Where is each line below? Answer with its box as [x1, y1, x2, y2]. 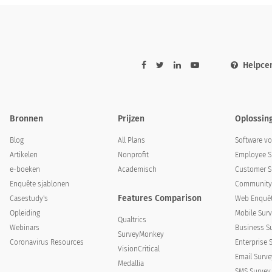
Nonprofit [117, 151, 149, 159]
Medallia [117, 259, 144, 268]
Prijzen [117, 114, 144, 124]
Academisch [117, 165, 157, 174]
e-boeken [10, 165, 41, 174]
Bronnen [10, 114, 44, 124]
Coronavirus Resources [10, 238, 84, 246]
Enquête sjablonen [10, 180, 70, 188]
